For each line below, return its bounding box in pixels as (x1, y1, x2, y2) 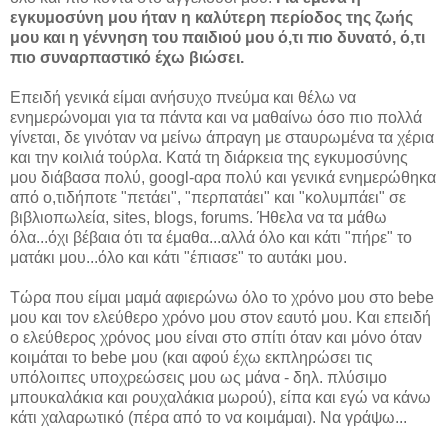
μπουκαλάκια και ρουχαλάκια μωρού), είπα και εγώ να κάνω (10, 389, 431, 407)
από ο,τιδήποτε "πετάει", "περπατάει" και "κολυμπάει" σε (10, 189, 406, 207)
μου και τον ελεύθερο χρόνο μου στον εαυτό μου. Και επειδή (10, 309, 431, 327)
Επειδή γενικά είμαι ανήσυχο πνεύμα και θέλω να (10, 89, 356, 107)
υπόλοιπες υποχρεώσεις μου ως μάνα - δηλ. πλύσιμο (10, 369, 387, 387)
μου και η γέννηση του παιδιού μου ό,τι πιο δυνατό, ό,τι (10, 29, 425, 47)
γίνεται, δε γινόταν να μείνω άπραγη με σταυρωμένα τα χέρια (10, 129, 434, 147)
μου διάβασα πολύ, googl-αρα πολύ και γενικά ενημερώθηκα (10, 169, 436, 187)
